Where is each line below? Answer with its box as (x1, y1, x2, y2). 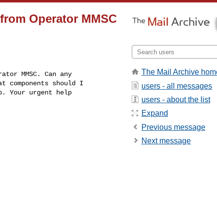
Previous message (141, 123, 205, 131)
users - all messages (141, 81, 212, 90)
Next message (141, 137, 191, 145)
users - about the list (141, 95, 210, 104)
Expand (141, 109, 168, 118)
